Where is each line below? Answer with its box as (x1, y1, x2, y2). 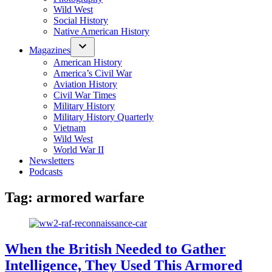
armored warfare (36, 189, 144, 205)
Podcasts (29, 166, 63, 177)
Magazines (29, 45, 70, 55)
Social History (53, 15, 108, 25)
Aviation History (53, 79, 117, 89)
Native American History (53, 26, 149, 36)
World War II (53, 144, 104, 155)
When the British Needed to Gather (5, 240, 226, 257)
